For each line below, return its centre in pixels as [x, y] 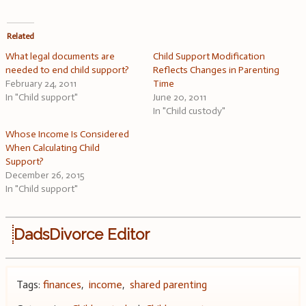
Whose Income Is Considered [67, 135]
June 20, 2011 [180, 98]
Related [21, 37]
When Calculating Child [53, 148]
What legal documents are [60, 57]
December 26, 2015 [45, 176]
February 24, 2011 [41, 84]
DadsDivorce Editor [82, 235]
